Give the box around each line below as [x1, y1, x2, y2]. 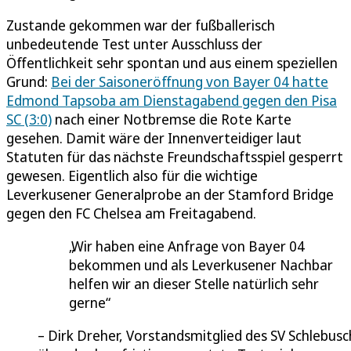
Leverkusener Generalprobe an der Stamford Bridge [6, 185, 334, 204]
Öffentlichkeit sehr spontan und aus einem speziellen [6, 53, 338, 73]
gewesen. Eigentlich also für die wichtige [6, 166, 258, 186]
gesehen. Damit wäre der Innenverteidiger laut [6, 128, 302, 148]
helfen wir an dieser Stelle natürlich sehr [69, 274, 319, 294]
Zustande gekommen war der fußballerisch [6, 16, 275, 35]
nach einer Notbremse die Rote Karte [52, 110, 291, 129]
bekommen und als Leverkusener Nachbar [69, 255, 333, 275]
